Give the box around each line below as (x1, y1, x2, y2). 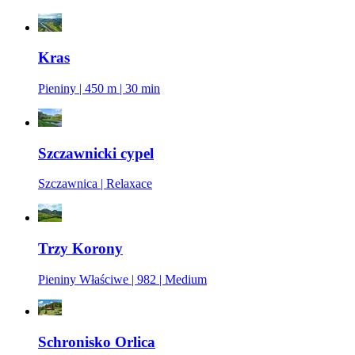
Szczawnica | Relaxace (38, 177, 152, 191)
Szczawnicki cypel (38, 144, 154, 162)
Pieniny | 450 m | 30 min (38, 81, 160, 95)
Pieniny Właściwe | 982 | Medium (38, 272, 207, 286)
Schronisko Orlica (38, 333, 155, 350)
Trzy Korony (38, 240, 123, 258)
